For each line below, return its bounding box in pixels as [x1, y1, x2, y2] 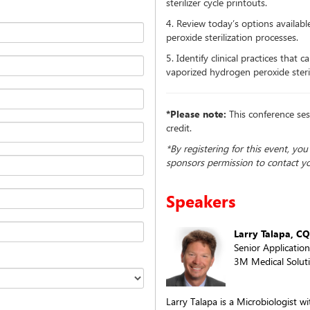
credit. [166, 120, 192, 134]
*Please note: [166, 107, 226, 120]
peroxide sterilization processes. [166, 30, 298, 44]
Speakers [166, 189, 236, 212]
